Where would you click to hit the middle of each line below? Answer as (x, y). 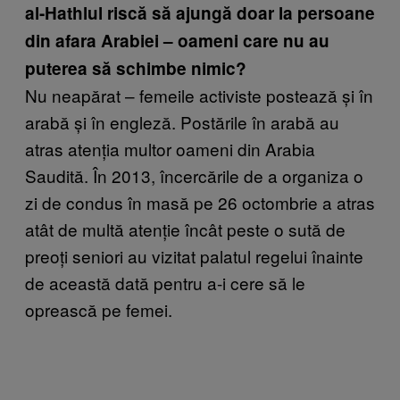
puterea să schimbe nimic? (136, 68)
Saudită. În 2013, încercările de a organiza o (194, 175)
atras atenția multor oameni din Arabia (170, 148)
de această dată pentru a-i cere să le (165, 282)
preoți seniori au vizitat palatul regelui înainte (194, 255)
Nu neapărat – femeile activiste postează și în (199, 95)
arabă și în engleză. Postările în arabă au (182, 121)
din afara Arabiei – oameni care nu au (177, 40)
